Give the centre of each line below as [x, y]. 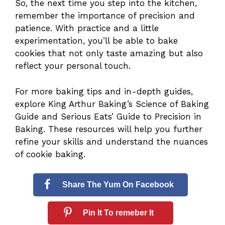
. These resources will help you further [123, 129]
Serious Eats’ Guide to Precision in [131, 116]
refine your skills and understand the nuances [111, 141]
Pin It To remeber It [118, 213]
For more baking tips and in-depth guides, [104, 91]
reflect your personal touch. [73, 66]
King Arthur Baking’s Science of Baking [129, 104]
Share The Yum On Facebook [118, 185]
